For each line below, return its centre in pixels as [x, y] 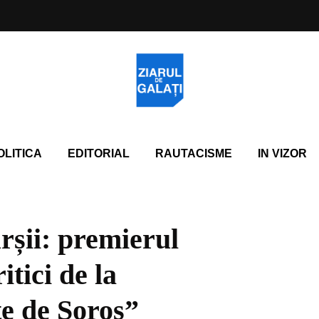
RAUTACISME [193, 153]
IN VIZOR [282, 153]
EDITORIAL [98, 153]
